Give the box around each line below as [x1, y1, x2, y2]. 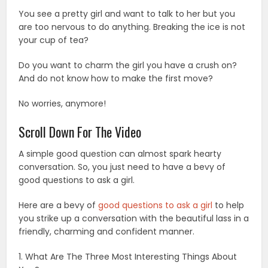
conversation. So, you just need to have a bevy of [19, 160, 226, 173]
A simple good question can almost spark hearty [19, 147, 222, 160]
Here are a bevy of [19, 199, 99, 211]
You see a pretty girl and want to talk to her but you [19, 7, 236, 20]
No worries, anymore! [19, 97, 106, 109]
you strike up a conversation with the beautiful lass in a [19, 212, 249, 224]
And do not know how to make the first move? [19, 72, 214, 84]
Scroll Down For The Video [19, 121, 142, 141]
